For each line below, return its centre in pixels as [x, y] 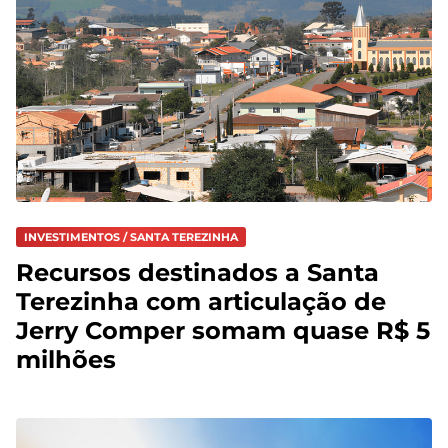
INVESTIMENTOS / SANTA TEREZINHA [131, 237]
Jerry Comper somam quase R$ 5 [223, 331]
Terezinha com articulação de [201, 302]
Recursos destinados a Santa [197, 273]
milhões [66, 360]
